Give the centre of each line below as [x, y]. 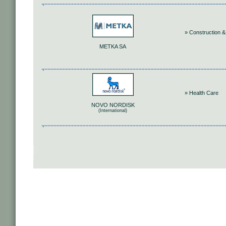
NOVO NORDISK [113, 105]
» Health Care [202, 93]
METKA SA [113, 47]
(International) [113, 111]
